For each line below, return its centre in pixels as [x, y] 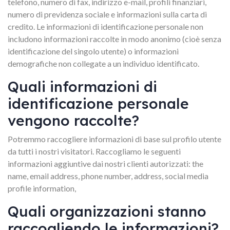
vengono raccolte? [73, 120]
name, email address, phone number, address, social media [108, 176]
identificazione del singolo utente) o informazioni [93, 51]
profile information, [42, 188]
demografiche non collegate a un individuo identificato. [103, 63]
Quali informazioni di [82, 87]
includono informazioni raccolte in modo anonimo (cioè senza [114, 39]
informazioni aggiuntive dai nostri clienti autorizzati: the [106, 164]
